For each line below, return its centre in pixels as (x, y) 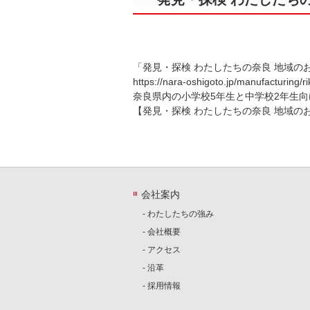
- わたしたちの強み (178, 214)
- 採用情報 (162, 286)
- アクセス (162, 250)
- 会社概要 (162, 232)
